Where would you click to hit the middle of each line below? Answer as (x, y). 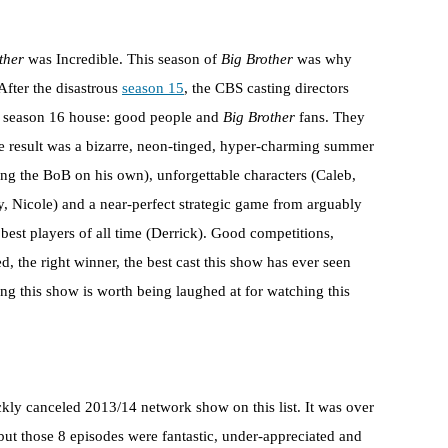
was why (322, 59)
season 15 (153, 88)
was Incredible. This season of (122, 59)
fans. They (330, 117)
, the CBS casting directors (266, 88)
